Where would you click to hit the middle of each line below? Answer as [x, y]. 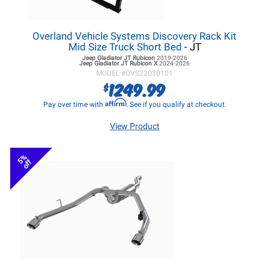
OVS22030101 [149, 73]
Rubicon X [144, 63]
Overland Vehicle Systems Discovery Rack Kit [134, 36]
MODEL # [111, 73]
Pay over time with [74, 104]
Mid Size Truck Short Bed [126, 47]
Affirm [115, 102]
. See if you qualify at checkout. [176, 104]
